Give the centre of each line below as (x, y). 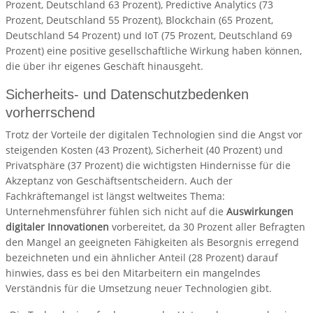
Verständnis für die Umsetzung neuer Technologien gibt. (139, 289)
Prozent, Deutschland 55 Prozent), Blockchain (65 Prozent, (139, 20)
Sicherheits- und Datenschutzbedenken (127, 95)
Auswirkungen (260, 212)
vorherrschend (50, 113)
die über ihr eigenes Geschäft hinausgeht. (104, 66)
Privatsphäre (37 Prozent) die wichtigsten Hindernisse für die (148, 166)
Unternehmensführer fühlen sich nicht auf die (116, 212)
